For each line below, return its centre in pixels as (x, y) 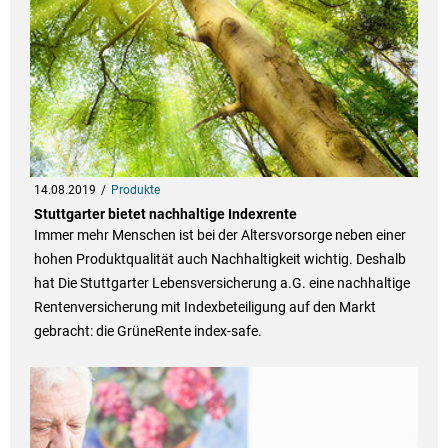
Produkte (135, 190)
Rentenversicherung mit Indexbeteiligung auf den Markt (204, 307)
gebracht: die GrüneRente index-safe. (147, 331)
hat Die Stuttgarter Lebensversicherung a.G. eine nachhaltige (221, 283)
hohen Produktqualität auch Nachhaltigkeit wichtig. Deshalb (219, 259)
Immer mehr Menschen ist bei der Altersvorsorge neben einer (219, 235)
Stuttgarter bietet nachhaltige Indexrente (165, 214)
